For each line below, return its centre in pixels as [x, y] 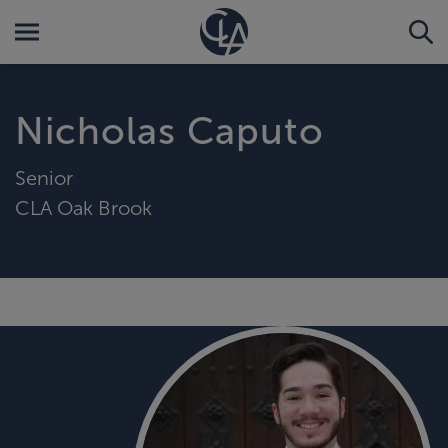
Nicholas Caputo [169, 131]
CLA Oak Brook [83, 207]
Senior [44, 177]
